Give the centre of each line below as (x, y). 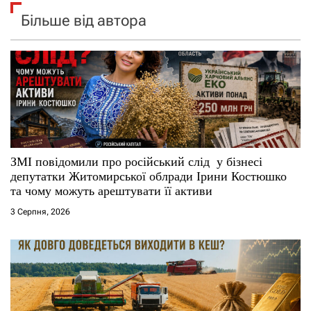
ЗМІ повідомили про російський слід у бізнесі (136, 161)
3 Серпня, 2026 (40, 211)
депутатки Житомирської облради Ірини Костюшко (149, 176)
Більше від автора (84, 20)
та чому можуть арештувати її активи (111, 191)
